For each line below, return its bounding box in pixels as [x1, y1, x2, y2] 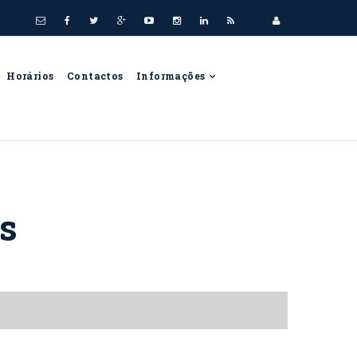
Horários [6, 69, 54, 82]
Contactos [66, 69, 124, 82]
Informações [135, 69, 209, 82]
